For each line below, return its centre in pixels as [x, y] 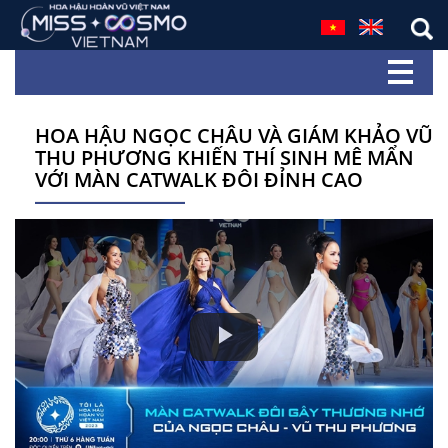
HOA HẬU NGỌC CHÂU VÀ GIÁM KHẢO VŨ [234, 135]
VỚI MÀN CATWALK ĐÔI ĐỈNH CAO [199, 179]
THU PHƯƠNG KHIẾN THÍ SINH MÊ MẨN [224, 157]
